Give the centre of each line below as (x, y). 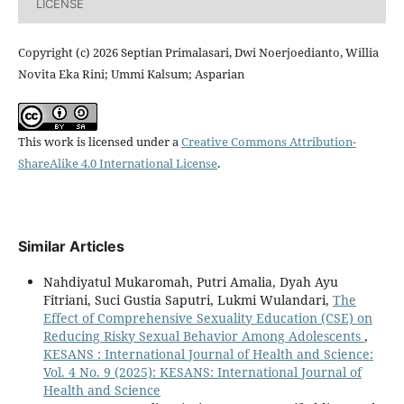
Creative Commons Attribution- (268, 142)
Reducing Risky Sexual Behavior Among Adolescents (203, 336)
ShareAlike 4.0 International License (117, 164)
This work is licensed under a (99, 142)
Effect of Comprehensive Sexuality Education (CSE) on (207, 318)
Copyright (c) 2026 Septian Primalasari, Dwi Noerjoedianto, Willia (198, 52)
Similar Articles (71, 246)
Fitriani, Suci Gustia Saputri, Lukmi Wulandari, (188, 300)
